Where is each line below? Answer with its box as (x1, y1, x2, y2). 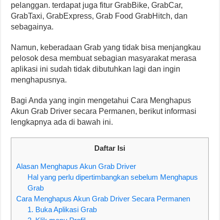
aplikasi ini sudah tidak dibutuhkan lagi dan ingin (11, 65, 181, 73)
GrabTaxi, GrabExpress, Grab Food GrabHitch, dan (11, 12, 188, 20)
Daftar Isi (94, 144, 126, 152)
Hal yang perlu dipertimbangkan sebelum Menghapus (27, 173, 198, 182)
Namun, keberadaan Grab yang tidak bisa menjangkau (11, 43, 201, 52)
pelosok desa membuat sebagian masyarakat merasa (11, 54, 197, 62)
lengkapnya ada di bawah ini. (11, 118, 113, 126)
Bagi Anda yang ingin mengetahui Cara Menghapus (11, 96, 192, 105)
